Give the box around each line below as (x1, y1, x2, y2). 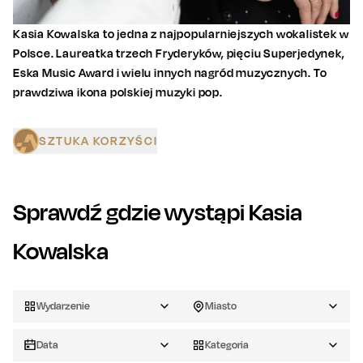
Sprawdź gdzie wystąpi (13, 198, 249, 227)
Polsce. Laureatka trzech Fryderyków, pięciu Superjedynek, (13, 46, 345, 61)
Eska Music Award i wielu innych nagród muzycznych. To (13, 66, 327, 80)
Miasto (205, 300, 237, 313)
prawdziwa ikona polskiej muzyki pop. (13, 85, 223, 100)
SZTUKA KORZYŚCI (39, 134, 158, 148)
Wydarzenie (36, 300, 90, 313)
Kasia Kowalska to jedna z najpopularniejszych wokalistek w (13, 27, 349, 41)
